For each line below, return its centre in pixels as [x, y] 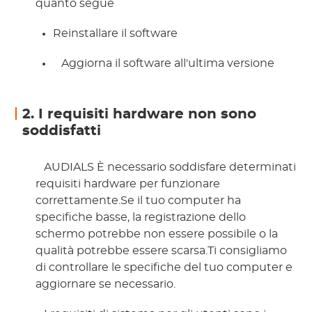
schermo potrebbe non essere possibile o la [157, 234]
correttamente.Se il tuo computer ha [139, 201]
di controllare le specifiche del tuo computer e [164, 268]
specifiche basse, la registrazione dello [141, 218]
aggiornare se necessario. [107, 284]
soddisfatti [62, 131]
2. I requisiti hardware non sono [140, 115]
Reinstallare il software [116, 34]
